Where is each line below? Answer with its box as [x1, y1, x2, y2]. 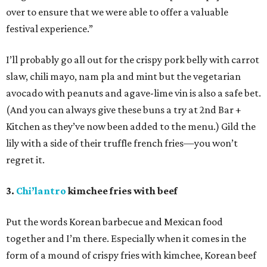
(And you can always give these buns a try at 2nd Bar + [6, 104, 241, 116]
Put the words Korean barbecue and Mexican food [6, 216, 223, 228]
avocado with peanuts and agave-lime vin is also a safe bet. [6, 87, 261, 99]
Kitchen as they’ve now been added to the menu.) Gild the [6, 120, 256, 132]
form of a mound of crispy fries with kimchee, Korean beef [6, 249, 256, 261]
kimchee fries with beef [66, 185, 178, 197]
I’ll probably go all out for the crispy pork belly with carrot [6, 54, 259, 66]
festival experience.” [6, 23, 93, 35]
